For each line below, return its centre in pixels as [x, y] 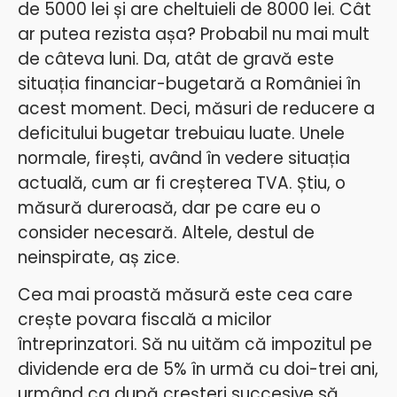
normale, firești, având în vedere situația [184, 158]
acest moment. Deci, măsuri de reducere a [196, 108]
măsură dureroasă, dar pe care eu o [169, 207]
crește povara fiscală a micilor [145, 320]
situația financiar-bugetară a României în [189, 83]
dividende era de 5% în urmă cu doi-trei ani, [198, 370]
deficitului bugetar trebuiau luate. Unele [181, 133]
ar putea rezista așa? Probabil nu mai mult [194, 34]
